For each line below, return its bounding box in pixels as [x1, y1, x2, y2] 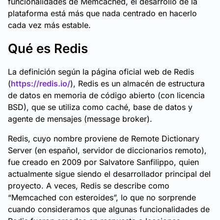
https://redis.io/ [11, 79, 70, 88]
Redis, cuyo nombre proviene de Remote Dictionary [8, 134, 199, 143]
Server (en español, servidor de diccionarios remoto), [8, 145, 207, 155]
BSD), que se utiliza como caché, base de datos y [8, 102, 192, 112]
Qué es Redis [8, 41, 88, 56]
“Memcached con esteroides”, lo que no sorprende [8, 192, 196, 202]
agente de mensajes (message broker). [8, 114, 152, 124]
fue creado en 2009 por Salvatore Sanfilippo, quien [8, 157, 199, 167]
